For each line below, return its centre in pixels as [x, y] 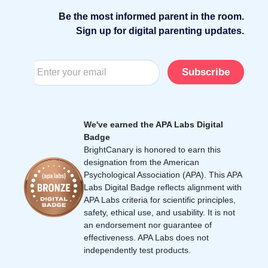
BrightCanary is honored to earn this [152, 149]
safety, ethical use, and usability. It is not [159, 212]
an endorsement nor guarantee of [148, 225]
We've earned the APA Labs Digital [153, 124]
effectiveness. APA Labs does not [146, 237]
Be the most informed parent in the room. [151, 16]
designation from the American [141, 162]
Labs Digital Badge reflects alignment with [163, 187]
